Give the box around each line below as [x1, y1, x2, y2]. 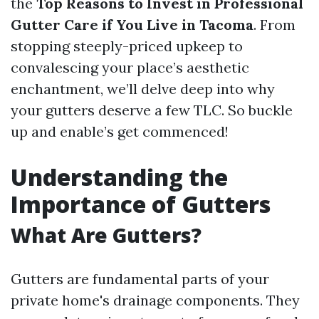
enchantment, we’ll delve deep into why [11, 80, 275, 98]
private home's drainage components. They [11, 291, 300, 309]
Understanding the [11, 162, 228, 192]
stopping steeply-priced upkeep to [11, 37, 243, 55]
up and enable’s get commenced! [11, 122, 229, 140]
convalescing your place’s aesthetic [11, 58, 249, 76]
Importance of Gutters [11, 189, 271, 219]
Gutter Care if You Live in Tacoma [11, 16, 253, 33]
